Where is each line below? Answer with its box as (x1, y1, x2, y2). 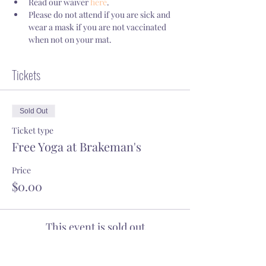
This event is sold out (45, 220, 145, 234)
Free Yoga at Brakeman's (12, 138, 141, 154)
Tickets (12, 66, 40, 84)
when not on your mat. (28, 34, 112, 45)
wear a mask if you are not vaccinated (28, 21, 168, 33)
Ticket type (12, 125, 53, 136)
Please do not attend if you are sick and (28, 9, 172, 20)
